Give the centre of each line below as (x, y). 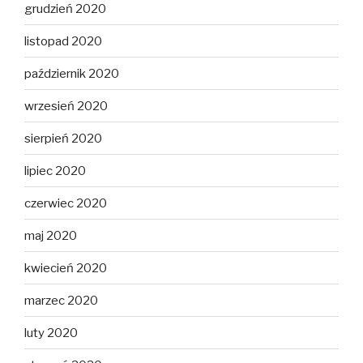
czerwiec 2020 (66, 203)
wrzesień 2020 (66, 106)
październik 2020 (72, 73)
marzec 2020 (61, 300)
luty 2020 (51, 333)
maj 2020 (51, 235)
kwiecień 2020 (66, 268)
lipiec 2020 (55, 171)
